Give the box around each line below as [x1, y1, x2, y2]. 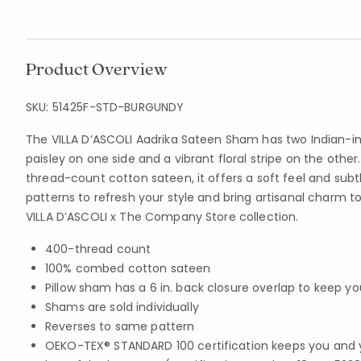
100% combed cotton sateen [45, 260, 211, 276]
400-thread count [45, 241, 151, 257]
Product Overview [26, 57, 168, 80]
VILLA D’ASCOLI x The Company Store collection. [26, 209, 299, 225]
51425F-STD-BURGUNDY [52, 99, 185, 115]
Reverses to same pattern [45, 318, 195, 334]
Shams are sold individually [45, 299, 199, 315]
